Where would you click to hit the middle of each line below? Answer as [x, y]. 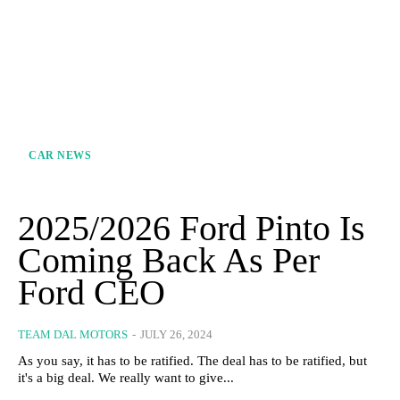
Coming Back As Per [169, 260]
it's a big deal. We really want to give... [126, 377]
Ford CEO [92, 292]
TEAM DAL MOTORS [73, 334]
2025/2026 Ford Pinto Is [192, 228]
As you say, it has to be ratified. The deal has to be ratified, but [192, 360]
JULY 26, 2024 [176, 334]
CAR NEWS [60, 155]
